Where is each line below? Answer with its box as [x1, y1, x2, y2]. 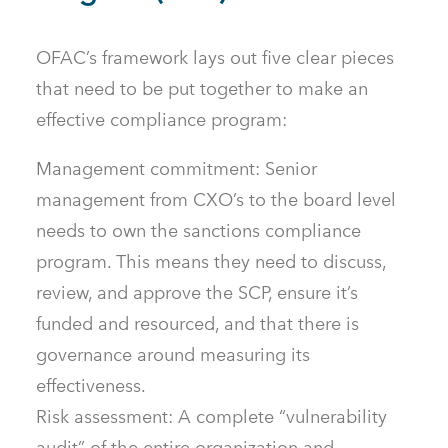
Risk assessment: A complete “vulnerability [36, 405, 387, 429]
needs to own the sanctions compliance [36, 219, 361, 243]
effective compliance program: [36, 108, 287, 132]
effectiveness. [36, 374, 146, 398]
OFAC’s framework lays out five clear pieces [36, 46, 394, 70]
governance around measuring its [36, 343, 310, 367]
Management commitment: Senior [36, 157, 317, 181]
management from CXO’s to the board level [36, 188, 396, 212]
